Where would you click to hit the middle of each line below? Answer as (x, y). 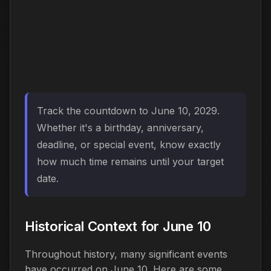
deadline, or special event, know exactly (129, 144)
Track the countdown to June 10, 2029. (128, 110)
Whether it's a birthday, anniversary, (120, 127)
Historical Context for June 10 (118, 226)
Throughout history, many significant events (126, 254)
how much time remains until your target (130, 161)
